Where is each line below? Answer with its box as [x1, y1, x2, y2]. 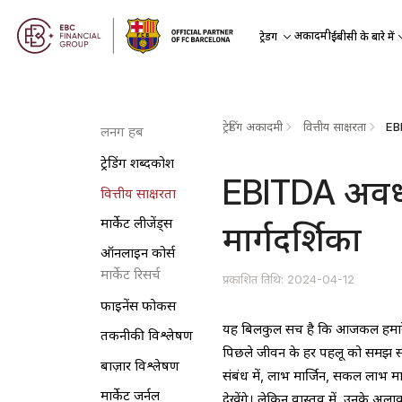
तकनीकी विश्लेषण [100, 328, 193, 345]
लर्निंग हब [100, 124, 144, 141]
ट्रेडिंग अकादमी [223, 119, 284, 135]
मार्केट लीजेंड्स [100, 214, 172, 232]
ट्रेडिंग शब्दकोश [100, 155, 174, 172]
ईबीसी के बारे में [330, 30, 395, 43]
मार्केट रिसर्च [100, 267, 161, 284]
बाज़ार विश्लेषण [100, 357, 179, 374]
